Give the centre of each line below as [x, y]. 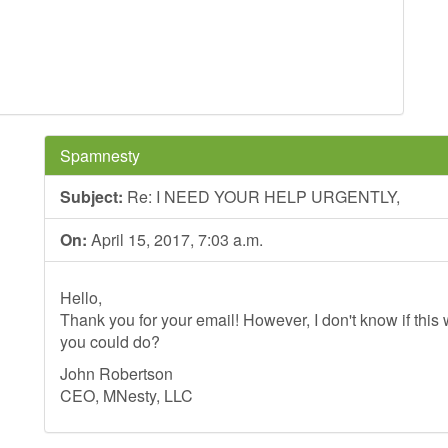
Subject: [91, 196]
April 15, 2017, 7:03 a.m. [175, 239]
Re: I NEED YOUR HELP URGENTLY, [261, 196]
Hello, [81, 297]
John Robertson [116, 373]
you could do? [110, 341]
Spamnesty [100, 155]
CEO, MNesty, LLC [126, 395]
